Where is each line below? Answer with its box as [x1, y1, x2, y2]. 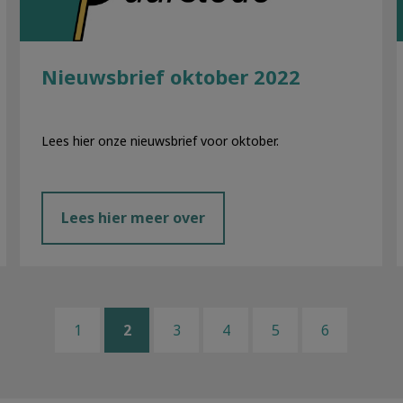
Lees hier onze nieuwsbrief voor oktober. [41, 131, 280, 149]
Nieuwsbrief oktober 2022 [41, 63, 301, 91]
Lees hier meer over [61, 208, 206, 228]
